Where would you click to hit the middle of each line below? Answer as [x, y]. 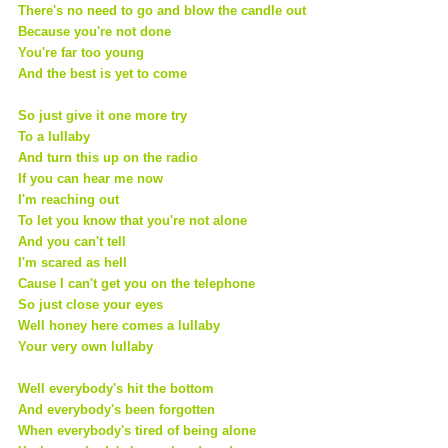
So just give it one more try [104, 115]
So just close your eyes [92, 304]
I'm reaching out [70, 199]
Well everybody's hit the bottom [118, 388]
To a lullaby [56, 136]
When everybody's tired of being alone [139, 430]
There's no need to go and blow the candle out [164, 10]
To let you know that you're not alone [134, 220]
